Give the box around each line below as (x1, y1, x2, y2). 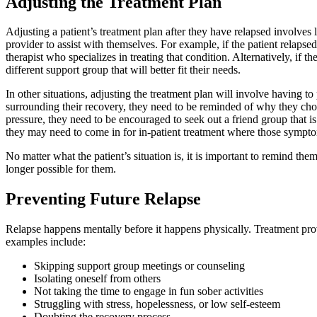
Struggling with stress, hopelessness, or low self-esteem (34, 298, 280, 311)
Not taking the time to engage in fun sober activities (34, 285, 263, 298)
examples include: (6, 236, 88, 248)
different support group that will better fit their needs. (6, 64, 241, 76)
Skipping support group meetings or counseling (34, 260, 245, 272)
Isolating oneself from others (34, 272, 161, 285)
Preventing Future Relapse (6, 190, 205, 209)
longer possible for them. (6, 163, 116, 175)
